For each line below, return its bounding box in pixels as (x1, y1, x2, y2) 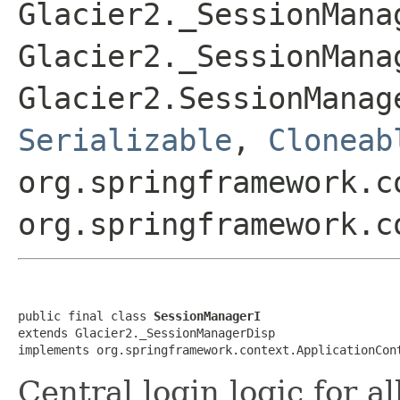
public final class (18, 308, 154, 323)
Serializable (18, 121, 232, 158)
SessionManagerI (154, 308, 261, 323)
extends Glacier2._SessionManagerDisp (18, 325, 275, 340)
